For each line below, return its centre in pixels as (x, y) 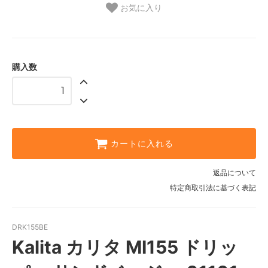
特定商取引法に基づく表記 (213, 188)
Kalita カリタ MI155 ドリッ (125, 247)
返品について (234, 173)
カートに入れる (142, 144)
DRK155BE (30, 227)
